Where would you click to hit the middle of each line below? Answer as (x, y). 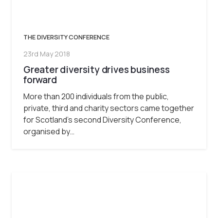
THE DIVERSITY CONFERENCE (66, 37)
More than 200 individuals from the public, (96, 96)
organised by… (49, 131)
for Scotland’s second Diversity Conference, (102, 119)
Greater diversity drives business (97, 69)
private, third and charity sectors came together (109, 108)
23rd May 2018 (47, 54)
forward (40, 80)
